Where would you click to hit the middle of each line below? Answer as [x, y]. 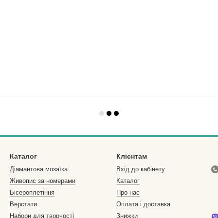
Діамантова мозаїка [39, 169]
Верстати [23, 204]
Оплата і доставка [143, 204]
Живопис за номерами [43, 181]
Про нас [128, 192]
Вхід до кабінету [141, 169]
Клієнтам [132, 156]
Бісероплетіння [32, 192]
